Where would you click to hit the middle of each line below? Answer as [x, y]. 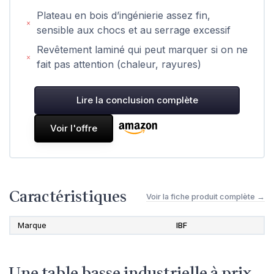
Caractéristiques [68, 197]
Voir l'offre [74, 128]
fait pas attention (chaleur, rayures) [119, 64]
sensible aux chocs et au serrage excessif [134, 30]
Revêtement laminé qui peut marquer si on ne [143, 49]
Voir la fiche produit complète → [206, 197]
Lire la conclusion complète [137, 100]
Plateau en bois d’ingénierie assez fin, [124, 15]
